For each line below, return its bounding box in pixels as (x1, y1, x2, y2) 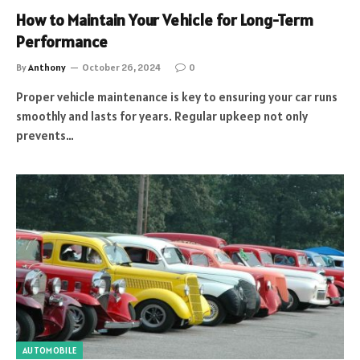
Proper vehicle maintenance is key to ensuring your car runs (16, 89, 337, 104)
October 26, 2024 (82, 61, 161, 73)
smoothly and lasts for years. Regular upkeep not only (16, 108, 308, 124)
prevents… (16, 128, 74, 143)
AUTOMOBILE (22, 344, 77, 356)
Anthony (28, 61, 66, 73)
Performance (16, 31, 108, 52)
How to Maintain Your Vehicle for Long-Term (16, 10, 313, 31)
